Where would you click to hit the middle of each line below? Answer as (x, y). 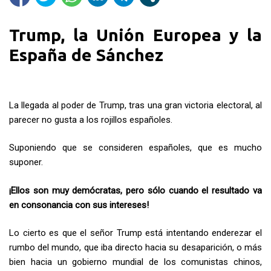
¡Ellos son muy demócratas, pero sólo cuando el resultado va (135, 190)
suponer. (26, 162)
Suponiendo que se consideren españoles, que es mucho (135, 148)
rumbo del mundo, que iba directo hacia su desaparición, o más (135, 248)
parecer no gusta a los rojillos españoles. (91, 119)
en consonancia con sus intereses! (79, 205)
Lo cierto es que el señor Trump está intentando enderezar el (135, 233)
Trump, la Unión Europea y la (135, 35)
